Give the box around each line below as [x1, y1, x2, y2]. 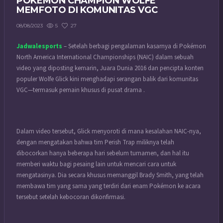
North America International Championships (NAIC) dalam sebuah [16, 53, 194, 62]
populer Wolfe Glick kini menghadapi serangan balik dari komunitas [16, 75, 198, 84]
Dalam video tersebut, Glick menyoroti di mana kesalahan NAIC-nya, [16, 127, 201, 136]
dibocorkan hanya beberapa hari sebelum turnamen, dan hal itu [16, 149, 189, 158]
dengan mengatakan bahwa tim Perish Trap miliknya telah [16, 138, 174, 147]
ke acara [178, 182, 201, 191]
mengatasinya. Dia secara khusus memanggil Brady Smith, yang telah [16, 171, 204, 180]
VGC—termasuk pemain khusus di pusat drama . [16, 86, 145, 95]
